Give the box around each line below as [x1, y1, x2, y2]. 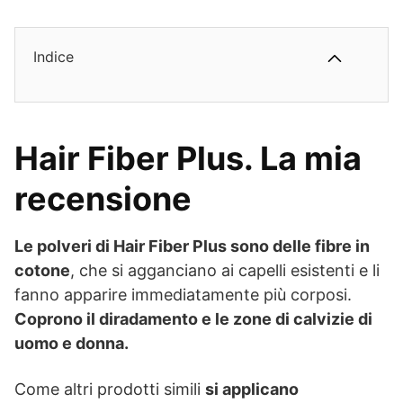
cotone [14, 261, 70, 280]
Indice [33, 48, 74, 66]
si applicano [205, 380, 299, 399]
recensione [14, 179, 192, 219]
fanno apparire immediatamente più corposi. [14, 285, 352, 304]
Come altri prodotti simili [14, 380, 205, 399]
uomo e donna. [14, 334, 129, 353]
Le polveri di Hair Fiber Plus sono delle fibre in [14, 237, 370, 255]
